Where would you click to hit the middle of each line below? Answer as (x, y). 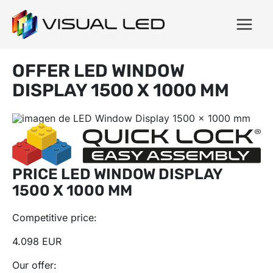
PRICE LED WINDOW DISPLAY (117, 174)
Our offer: (34, 265)
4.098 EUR (37, 242)
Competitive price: (55, 218)
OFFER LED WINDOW (98, 71)
